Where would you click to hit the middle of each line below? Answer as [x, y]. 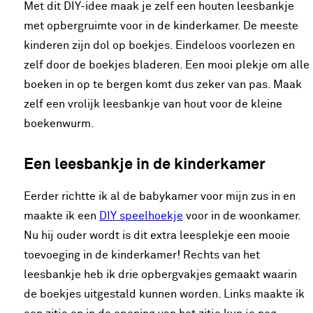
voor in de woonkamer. [242, 216]
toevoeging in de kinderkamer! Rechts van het [142, 255]
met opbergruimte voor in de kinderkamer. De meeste [161, 26]
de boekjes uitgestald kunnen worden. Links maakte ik [164, 294]
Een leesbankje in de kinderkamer [145, 165]
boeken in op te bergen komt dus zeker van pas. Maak [163, 85]
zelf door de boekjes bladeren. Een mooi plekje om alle [167, 65]
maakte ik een [61, 216]
